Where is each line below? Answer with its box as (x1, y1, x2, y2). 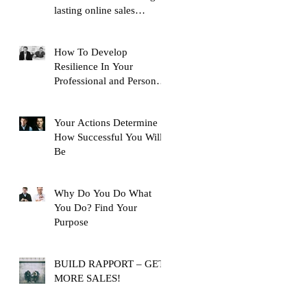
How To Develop (54, 46, 127, 58)
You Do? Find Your (54, 201, 137, 213)
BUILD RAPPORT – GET (54, 258, 164, 269)
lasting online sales (54, 4, 135, 16)
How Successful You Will (54, 131, 162, 143)
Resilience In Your (54, 60, 133, 72)
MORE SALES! (54, 272, 121, 284)
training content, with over (54, 19, 167, 30)
